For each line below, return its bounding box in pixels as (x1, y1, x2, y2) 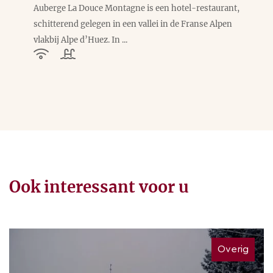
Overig (218, 244, 249, 255)
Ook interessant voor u (9, 177, 189, 197)
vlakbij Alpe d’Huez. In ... (34, 35, 127, 46)
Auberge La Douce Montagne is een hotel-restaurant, (34, 3, 239, 14)
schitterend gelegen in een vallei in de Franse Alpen (34, 19, 232, 30)
